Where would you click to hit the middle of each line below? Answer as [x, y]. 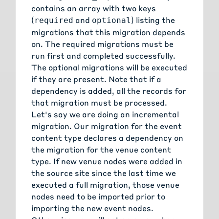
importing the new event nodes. [92, 208]
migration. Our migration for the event [107, 126]
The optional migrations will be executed [109, 67]
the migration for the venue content [101, 150]
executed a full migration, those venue [105, 185]
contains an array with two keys [94, 8]
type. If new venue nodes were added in [107, 161]
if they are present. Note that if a [96, 79]
